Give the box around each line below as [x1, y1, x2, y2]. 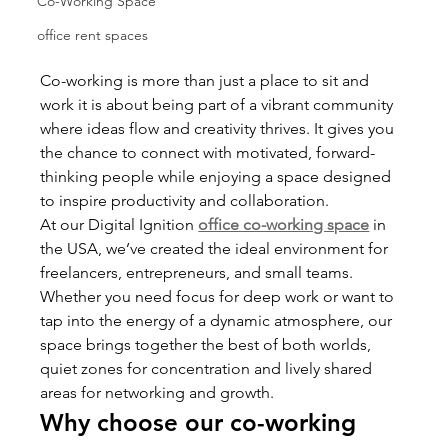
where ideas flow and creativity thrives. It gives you [40, 118, 399, 138]
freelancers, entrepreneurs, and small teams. [40, 262, 358, 282]
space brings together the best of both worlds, [40, 334, 376, 354]
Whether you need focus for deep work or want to [40, 286, 399, 306]
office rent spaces [37, 26, 149, 44]
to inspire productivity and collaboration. [40, 190, 330, 210]
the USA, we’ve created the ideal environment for [40, 238, 393, 258]
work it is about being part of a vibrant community [40, 94, 398, 114]
